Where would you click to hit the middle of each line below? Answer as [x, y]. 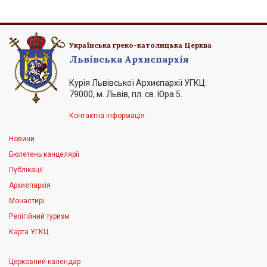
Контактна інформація [107, 116]
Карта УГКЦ [29, 232]
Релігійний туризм [39, 217]
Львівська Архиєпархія [129, 59]
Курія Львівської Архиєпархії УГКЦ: [138, 83]
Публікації [26, 170]
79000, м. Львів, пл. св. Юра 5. [126, 94]
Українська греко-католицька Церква [140, 45]
